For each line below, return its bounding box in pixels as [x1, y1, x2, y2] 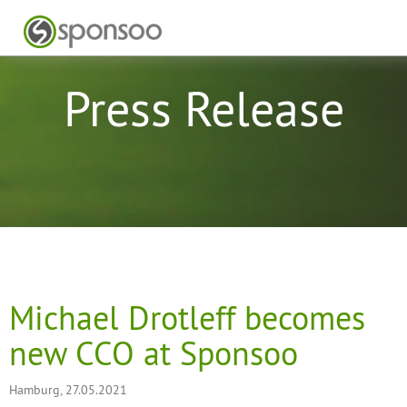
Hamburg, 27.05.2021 [9, 382, 127, 398]
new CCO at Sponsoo [9, 333, 298, 374]
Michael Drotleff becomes [9, 297, 365, 339]
